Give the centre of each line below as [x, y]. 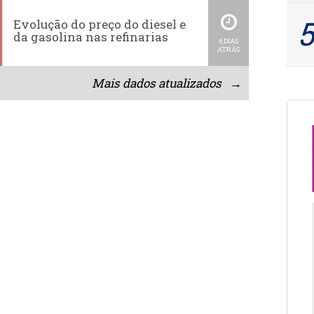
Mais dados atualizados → [167, 83]
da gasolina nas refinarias [91, 37]
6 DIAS [229, 41]
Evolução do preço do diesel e [100, 25]
